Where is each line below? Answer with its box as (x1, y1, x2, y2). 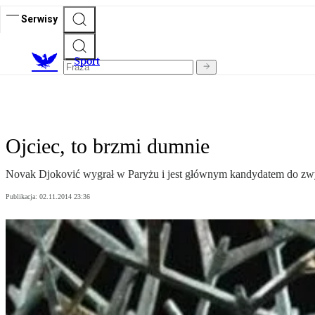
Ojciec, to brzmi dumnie (6, 134, 210, 158)
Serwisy (21, 13, 58, 25)
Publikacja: (6, 193, 39, 201)
